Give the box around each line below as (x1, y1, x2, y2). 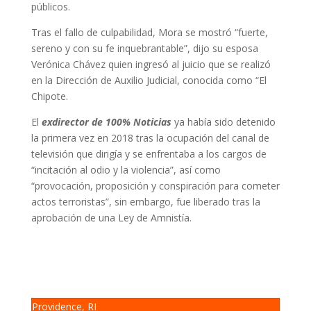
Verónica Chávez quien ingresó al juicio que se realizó (31, 58, 271, 71)
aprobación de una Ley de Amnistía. (31, 211, 192, 224)
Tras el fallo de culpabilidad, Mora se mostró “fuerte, (31, 26, 268, 39)
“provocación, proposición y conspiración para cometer (31, 179, 280, 192)
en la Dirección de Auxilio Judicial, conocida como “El (31, 74, 267, 87)
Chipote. (31, 90, 68, 103)
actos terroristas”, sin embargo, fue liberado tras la (31, 195, 260, 208)
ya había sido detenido (174, 115, 276, 128)
